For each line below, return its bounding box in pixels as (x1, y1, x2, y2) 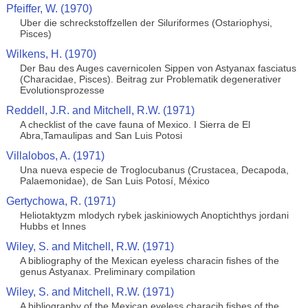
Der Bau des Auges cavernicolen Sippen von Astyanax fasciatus (19, 63, 296, 74)
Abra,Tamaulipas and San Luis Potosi (19, 130, 182, 141)
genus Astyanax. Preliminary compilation (19, 266, 195, 277)
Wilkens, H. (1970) (5, 48, 96, 60)
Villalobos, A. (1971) (5, 150, 104, 162)
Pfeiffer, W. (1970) (5, 3, 92, 14)
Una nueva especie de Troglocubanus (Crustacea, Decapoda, (19, 164, 289, 175)
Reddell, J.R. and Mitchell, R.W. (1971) (5, 104, 195, 116)
